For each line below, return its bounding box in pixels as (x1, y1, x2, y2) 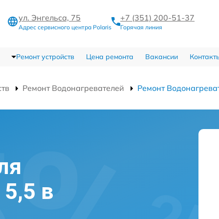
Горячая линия (120, 23, 162, 31)
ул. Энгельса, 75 (19, 13, 81, 22)
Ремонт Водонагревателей (22, 83, 124, 93)
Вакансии (145, 52, 178, 61)
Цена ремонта (86, 52, 133, 61)
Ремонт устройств (16, 52, 74, 61)
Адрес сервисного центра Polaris (19, 23, 111, 31)
